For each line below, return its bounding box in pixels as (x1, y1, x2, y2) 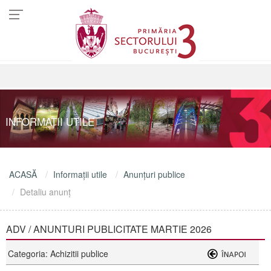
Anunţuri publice (123, 168, 185, 180)
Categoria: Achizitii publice (8, 247, 108, 260)
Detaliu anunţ (20, 186, 71, 198)
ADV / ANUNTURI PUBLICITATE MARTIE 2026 (6, 222, 212, 236)
